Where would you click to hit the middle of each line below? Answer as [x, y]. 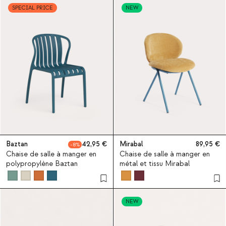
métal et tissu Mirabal [154, 164]
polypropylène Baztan [42, 164]
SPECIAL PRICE [33, 8]
